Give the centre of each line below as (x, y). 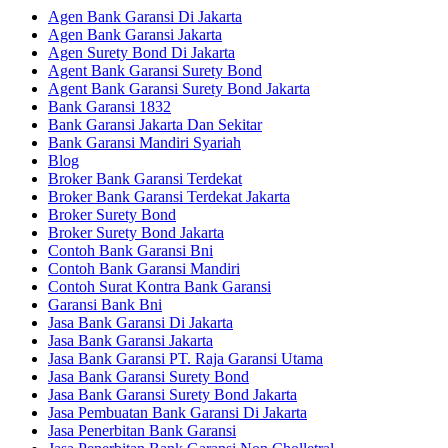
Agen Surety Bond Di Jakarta (141, 52)
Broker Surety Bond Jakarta (136, 232)
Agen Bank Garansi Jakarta (135, 34)
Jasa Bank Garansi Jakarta (130, 340)
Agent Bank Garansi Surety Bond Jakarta (179, 88)
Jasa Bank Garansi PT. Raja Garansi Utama (185, 358)
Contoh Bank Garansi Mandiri (144, 268)
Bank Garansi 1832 (109, 106)
